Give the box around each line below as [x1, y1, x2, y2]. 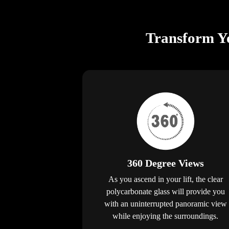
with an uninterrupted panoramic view [104, 199, 227, 209]
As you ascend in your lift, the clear [108, 175, 223, 184]
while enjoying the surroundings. [112, 212, 218, 221]
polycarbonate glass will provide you [106, 187, 225, 196]
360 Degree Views [127, 157, 204, 169]
